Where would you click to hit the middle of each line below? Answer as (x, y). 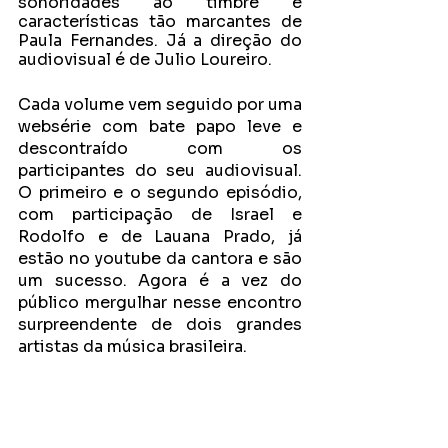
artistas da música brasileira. (134, 346)
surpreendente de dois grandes (160, 324)
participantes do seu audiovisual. (160, 170)
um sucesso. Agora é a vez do (160, 280)
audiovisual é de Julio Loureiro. (145, 59)
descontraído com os (160, 148)
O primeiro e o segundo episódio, (160, 192)
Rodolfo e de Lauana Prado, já (160, 236)
